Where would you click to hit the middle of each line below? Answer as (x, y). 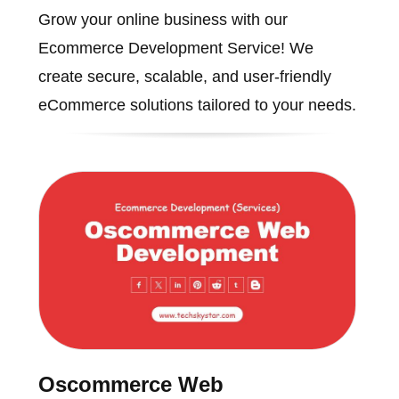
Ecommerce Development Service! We (175, 48)
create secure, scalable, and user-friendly (184, 76)
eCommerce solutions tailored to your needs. (197, 105)
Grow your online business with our (163, 19)
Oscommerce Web (130, 385)
